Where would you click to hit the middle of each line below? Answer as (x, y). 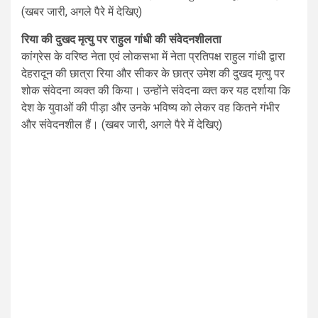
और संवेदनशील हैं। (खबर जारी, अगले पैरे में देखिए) (122, 125)
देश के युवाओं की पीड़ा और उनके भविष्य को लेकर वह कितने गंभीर (150, 108)
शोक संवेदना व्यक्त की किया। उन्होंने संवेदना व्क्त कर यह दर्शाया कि (156, 91)
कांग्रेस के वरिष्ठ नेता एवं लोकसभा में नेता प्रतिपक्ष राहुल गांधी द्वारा (153, 57)
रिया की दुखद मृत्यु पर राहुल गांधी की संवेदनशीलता (121, 40)
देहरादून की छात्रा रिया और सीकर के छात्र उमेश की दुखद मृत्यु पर (153, 74)
